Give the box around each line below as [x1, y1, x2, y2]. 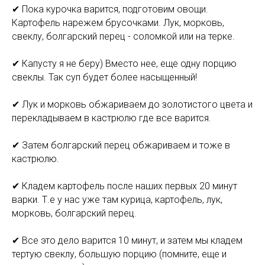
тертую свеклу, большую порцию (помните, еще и [12, 248, 227, 260]
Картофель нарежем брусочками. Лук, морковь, [12, 17, 224, 29]
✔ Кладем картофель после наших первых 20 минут [12, 180, 237, 192]
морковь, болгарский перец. [12, 208, 137, 219]
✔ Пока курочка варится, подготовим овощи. [12, 4, 208, 15]
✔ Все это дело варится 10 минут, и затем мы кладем [12, 235, 243, 247]
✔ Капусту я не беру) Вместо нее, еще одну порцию [12, 58, 237, 70]
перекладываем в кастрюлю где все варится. [12, 112, 211, 124]
